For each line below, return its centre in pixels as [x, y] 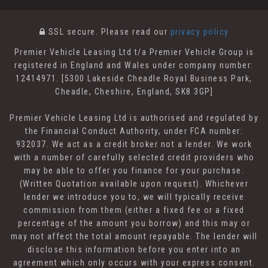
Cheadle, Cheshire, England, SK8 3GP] [134, 92]
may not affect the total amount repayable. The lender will [134, 237]
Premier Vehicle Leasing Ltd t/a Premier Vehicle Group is [134, 52]
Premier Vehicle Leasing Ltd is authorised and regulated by [134, 118]
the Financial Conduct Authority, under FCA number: [134, 131]
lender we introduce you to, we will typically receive [134, 197]
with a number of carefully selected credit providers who [134, 158]
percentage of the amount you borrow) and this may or [134, 223]
